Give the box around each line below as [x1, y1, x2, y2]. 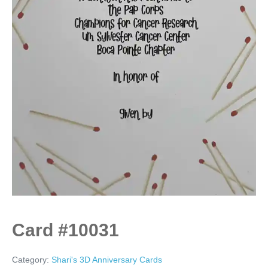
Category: [12, 254, 51, 264]
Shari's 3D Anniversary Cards [51, 254, 162, 264]
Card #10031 [12, 220, 119, 240]
